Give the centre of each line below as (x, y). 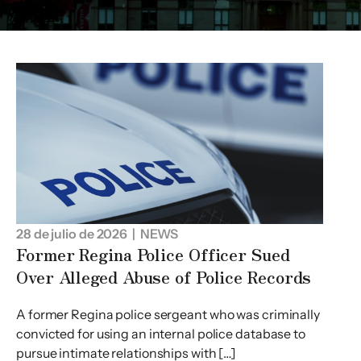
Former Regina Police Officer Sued (153, 255)
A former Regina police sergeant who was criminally (168, 314)
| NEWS (153, 234)
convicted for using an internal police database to (161, 333)
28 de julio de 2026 (72, 234)
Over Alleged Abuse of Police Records (164, 277)
